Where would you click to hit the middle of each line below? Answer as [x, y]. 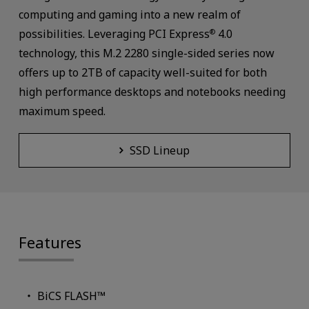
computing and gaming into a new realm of [129, 14]
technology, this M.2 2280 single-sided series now [146, 53]
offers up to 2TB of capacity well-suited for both [142, 72]
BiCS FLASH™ [72, 296]
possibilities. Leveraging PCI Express [114, 33]
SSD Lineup [160, 150]
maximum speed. [63, 111]
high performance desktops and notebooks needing [152, 91]
